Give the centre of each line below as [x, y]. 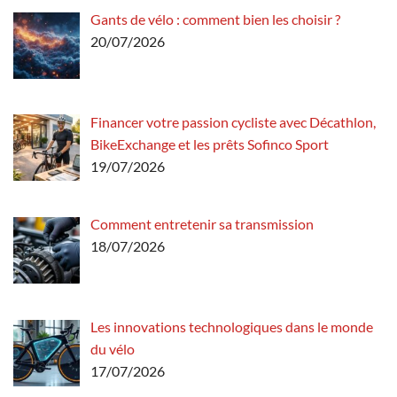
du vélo [113, 349]
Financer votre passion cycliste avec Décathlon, [233, 121]
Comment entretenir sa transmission [202, 224]
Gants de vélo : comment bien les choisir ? [215, 19]
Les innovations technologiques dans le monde [232, 327]
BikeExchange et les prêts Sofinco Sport [210, 144]
